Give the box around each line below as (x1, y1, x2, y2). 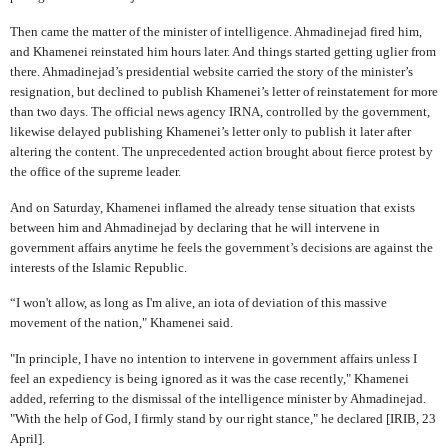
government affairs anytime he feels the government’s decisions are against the (10, 239, 433, 255)
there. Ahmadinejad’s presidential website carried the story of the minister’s (10, 63, 413, 79)
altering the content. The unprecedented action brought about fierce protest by (10, 143, 433, 159)
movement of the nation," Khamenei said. (10, 315, 233, 331)
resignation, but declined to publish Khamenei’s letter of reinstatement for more (10, 83, 438, 99)
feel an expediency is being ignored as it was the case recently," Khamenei (10, 371, 409, 387)
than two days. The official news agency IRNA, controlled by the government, (10, 103, 430, 119)
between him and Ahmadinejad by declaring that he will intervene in (10, 219, 380, 235)
